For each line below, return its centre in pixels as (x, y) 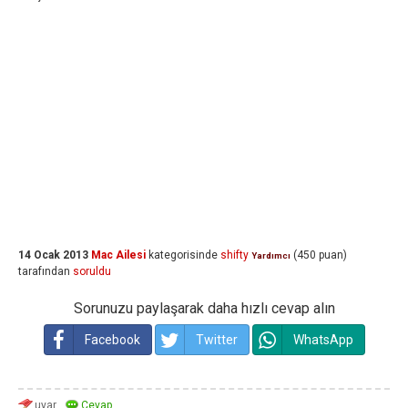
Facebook (112, 340)
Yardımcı (271, 255)
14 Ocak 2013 (53, 255)
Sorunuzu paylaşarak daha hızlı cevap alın (204, 308)
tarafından (44, 271)
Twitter (216, 340)
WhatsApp (323, 340)
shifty (235, 255)
